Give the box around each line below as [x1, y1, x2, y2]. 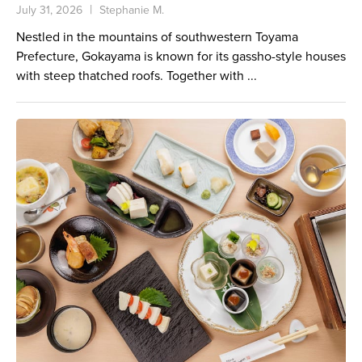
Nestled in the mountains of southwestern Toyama [16, 29, 298, 45]
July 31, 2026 [16, 3, 82, 17]
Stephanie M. [99, 3, 164, 17]
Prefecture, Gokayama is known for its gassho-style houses [16, 48, 346, 65]
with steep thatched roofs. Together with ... [16, 68, 257, 84]
